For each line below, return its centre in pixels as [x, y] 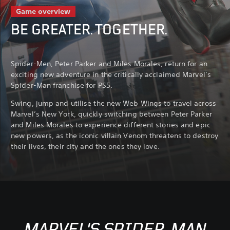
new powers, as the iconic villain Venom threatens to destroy [115, 136]
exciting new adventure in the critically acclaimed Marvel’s [111, 75]
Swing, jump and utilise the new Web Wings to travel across [113, 103]
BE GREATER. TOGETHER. [89, 30]
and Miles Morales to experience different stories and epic [111, 125]
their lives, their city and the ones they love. [85, 147]
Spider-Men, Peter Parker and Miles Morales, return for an [109, 64]
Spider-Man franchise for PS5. [62, 85]
